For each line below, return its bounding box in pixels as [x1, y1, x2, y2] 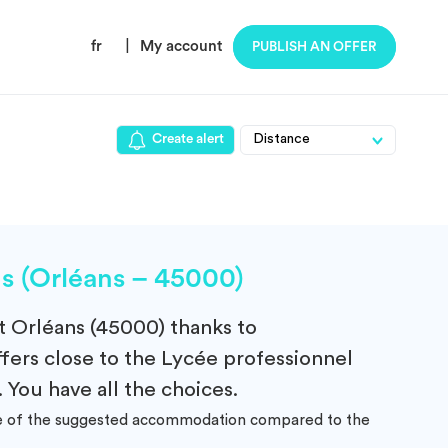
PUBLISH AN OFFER [252, 40, 377, 54]
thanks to [165, 317, 257, 338]
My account [140, 39, 223, 54]
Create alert [152, 132, 224, 146]
